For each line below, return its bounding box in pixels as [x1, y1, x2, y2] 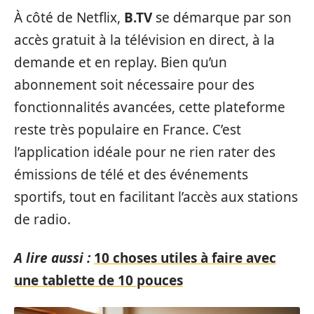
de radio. [14, 210, 71, 228]
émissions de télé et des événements [14, 165, 248, 184]
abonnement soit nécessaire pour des [14, 76, 254, 94]
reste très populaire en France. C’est [14, 121, 241, 139]
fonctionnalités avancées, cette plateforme [14, 98, 285, 116]
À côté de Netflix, [14, 8, 124, 27]
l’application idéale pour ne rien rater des [14, 143, 275, 161]
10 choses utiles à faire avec [94, 248, 276, 267]
